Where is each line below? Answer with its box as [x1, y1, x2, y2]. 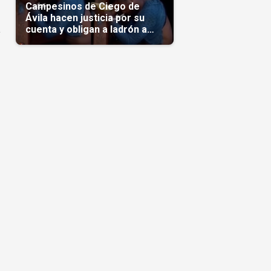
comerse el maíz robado [25, 34, 137, 47]
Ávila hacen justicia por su [25, 11, 145, 24]
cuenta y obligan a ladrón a [25, 23, 147, 35]
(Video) [25, 46, 59, 58]
